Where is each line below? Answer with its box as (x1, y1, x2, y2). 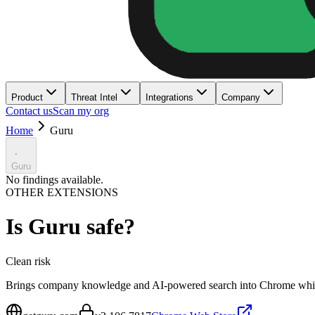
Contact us (6, 105, 53, 117)
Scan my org (53, 105, 109, 117)
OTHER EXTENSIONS (6, 186, 118, 198)
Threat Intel (71, 92, 117, 103)
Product (11, 92, 43, 103)
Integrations (146, 92, 193, 103)
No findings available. (6, 174, 103, 186)
